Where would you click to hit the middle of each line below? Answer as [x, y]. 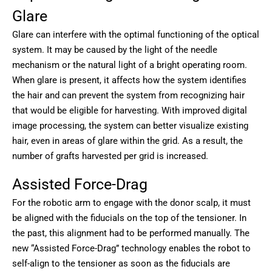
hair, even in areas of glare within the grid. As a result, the [127, 141]
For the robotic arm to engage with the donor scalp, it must [131, 203]
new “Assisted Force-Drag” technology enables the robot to [131, 248]
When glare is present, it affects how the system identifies [129, 80]
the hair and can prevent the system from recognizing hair [128, 96]
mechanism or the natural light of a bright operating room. [130, 65]
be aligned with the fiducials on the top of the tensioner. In [129, 218]
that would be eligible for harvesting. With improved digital [130, 111]
